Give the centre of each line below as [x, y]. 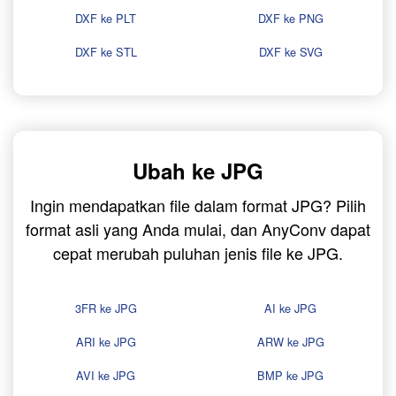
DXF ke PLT [106, 19]
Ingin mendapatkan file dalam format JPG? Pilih [198, 206]
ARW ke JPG [290, 342]
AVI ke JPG [106, 376]
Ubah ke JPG [198, 171]
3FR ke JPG [106, 308]
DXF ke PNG [290, 19]
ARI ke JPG [106, 342]
